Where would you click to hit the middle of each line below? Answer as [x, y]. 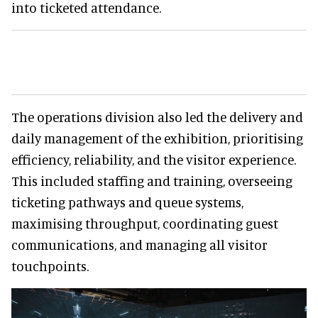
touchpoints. [50, 265]
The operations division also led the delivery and [157, 116]
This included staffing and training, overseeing [152, 180]
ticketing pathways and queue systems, [127, 202]
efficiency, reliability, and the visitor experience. [154, 159]
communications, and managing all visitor [139, 244]
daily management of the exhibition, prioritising [157, 138]
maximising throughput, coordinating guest [145, 223]
